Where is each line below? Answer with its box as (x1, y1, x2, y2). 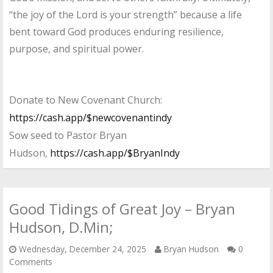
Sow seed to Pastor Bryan (9, 129, 127, 143)
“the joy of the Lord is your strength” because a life (9, 8, 242, 22)
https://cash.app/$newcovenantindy (9, 111, 172, 125)
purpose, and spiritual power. (9, 42, 144, 56)
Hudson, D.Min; (9, 217, 113, 238)
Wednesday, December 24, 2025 (16, 243, 149, 255)
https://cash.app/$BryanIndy (50, 146, 180, 160)
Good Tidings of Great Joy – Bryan (9, 199, 235, 219)
